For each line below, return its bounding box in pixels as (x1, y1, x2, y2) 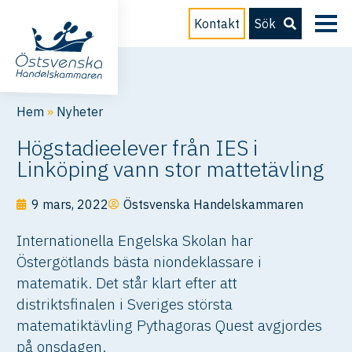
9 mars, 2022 (31, 196, 109, 212)
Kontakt (194, 16, 240, 31)
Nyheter (57, 104, 104, 119)
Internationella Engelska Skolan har (16, 230, 254, 250)
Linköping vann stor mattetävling (16, 155, 324, 182)
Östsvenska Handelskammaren (123, 196, 304, 212)
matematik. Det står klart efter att (16, 273, 238, 292)
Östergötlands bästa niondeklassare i (16, 251, 262, 271)
